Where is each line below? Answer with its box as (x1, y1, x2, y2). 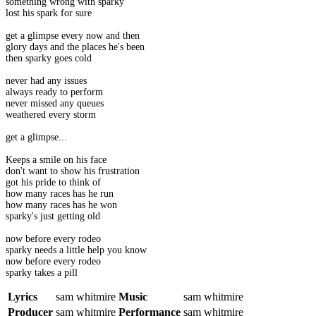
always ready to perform (6, 87, 103, 98)
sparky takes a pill (6, 267, 78, 279)
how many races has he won (6, 200, 117, 211)
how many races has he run (6, 188, 114, 200)
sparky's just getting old (6, 211, 100, 222)
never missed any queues (6, 98, 104, 109)
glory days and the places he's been (6, 42, 145, 53)
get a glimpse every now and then (6, 30, 140, 42)
